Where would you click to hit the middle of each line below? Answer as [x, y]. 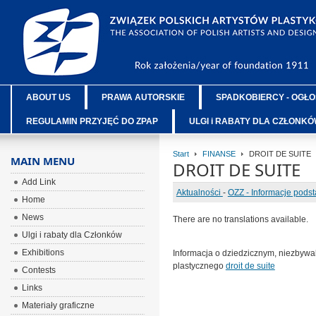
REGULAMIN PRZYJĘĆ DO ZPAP [92, 121]
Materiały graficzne [58, 305]
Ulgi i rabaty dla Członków [72, 235]
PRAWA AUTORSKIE [143, 97]
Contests [38, 270]
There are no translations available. [240, 219]
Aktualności [199, 193]
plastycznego [199, 266]
